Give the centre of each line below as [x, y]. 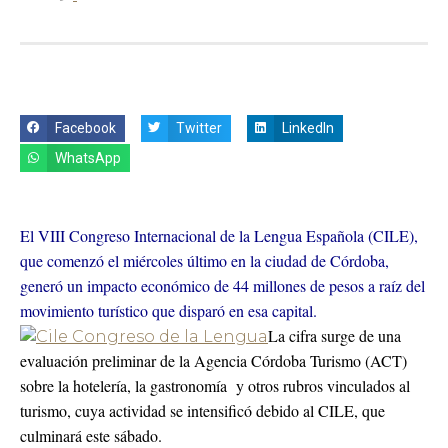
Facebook [86, 128]
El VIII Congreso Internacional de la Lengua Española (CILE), [219, 236]
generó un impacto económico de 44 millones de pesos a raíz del [222, 286]
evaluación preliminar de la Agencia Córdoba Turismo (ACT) [213, 361]
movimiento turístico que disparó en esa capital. [168, 311]
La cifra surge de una [334, 336]
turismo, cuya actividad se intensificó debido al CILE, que [202, 411]
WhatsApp [88, 158]
